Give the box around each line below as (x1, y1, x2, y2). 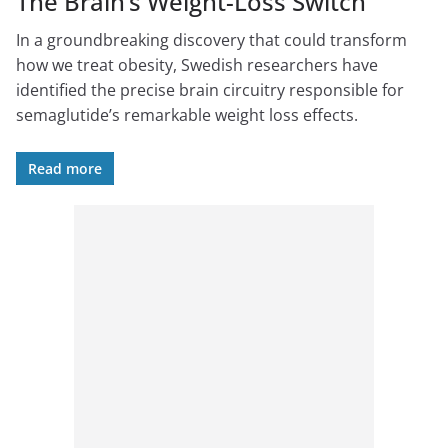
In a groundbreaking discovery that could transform (16, 29, 407, 52)
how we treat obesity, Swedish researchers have (16, 54, 378, 77)
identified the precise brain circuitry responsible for (16, 79, 404, 102)
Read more (28, 159, 102, 179)
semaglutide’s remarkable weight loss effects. (16, 104, 358, 127)
